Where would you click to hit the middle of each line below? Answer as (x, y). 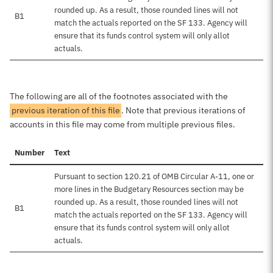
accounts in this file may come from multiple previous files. (122, 124)
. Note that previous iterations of (184, 110)
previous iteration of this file (66, 110)
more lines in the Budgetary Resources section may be (149, 189)
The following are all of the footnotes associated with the (119, 96)
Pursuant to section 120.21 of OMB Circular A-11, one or (154, 176)
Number (30, 153)
